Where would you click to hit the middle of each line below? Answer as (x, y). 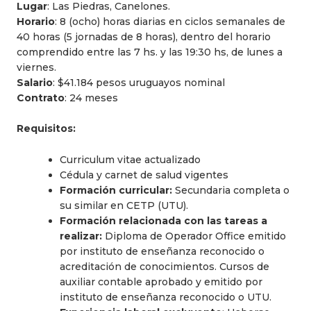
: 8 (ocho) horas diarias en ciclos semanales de (170, 21)
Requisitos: (46, 129)
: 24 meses (91, 98)
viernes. (36, 67)
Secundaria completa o (232, 190)
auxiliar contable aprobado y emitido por (161, 281)
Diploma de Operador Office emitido (194, 236)
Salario (35, 82)
